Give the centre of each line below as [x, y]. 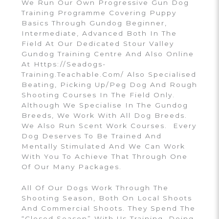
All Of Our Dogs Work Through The [95, 188]
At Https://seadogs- [64, 64]
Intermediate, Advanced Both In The [99, 33]
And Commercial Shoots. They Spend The [109, 208]
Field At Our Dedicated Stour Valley [98, 44]
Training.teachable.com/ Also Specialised [109, 75]
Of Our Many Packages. [72, 167]
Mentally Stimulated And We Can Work [103, 146]
